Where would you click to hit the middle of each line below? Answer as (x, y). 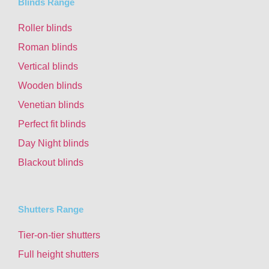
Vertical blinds (48, 66)
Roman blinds (48, 47)
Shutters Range (51, 210)
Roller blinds (45, 28)
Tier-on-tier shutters (59, 235)
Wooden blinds (50, 85)
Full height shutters (59, 255)
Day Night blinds (53, 143)
